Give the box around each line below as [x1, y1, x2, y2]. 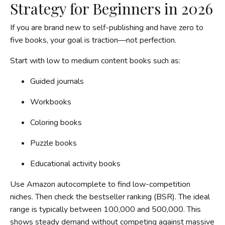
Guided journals [30, 75, 84, 87]
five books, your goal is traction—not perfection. [10, 34, 176, 46]
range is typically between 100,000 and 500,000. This [10, 203, 201, 215]
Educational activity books [30, 158, 121, 169]
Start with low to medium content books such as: [10, 55, 180, 66]
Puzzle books [30, 137, 77, 149]
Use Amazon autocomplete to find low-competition [10, 178, 190, 190]
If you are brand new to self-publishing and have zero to [10, 22, 203, 33]
